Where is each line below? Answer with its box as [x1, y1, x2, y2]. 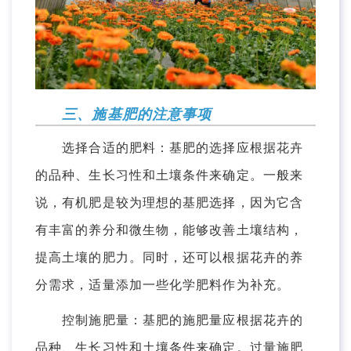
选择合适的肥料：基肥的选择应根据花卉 [35, 141, 304, 155]
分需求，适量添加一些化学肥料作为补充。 [35, 278, 290, 292]
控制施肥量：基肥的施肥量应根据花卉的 [35, 313, 304, 327]
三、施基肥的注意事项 [62, 107, 212, 123]
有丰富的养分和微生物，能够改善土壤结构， [35, 223, 304, 237]
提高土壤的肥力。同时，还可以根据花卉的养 [35, 251, 304, 265]
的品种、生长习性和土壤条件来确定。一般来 [35, 168, 304, 183]
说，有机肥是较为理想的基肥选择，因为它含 [35, 196, 304, 210]
